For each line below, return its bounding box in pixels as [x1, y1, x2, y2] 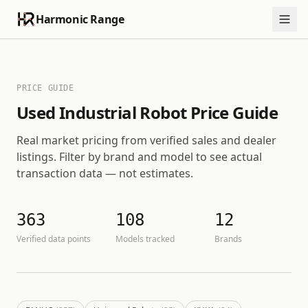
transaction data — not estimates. [16, 166, 193, 181]
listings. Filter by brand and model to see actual [16, 149, 262, 164]
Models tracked [115, 233, 175, 245]
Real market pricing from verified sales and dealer [16, 133, 276, 148]
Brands [214, 233, 242, 245]
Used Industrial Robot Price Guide [16, 101, 278, 124]
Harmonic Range [36, 12, 124, 27]
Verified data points [16, 233, 91, 245]
